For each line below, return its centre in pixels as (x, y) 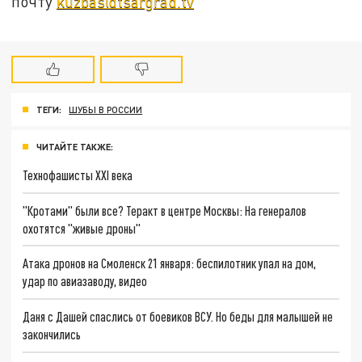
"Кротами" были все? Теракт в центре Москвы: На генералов (165, 210)
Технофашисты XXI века (78, 175)
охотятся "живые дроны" (82, 228)
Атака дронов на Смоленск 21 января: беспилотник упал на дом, (170, 263)
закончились (52, 334)
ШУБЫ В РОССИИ (106, 110)
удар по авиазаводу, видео (85, 281)
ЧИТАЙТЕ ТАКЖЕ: (75, 147)
